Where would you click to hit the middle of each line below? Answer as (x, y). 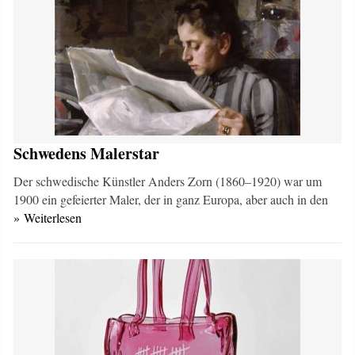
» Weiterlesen (48, 218)
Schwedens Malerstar (87, 153)
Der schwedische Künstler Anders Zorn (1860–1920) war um (168, 181)
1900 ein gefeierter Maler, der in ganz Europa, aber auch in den (171, 199)
